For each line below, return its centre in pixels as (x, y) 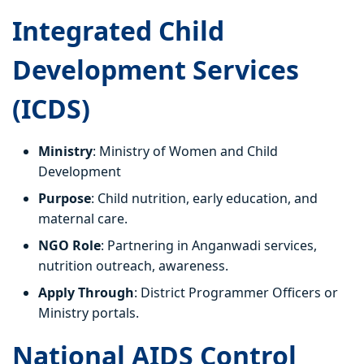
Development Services (156, 70)
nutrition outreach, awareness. (133, 266)
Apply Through (86, 293)
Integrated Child (118, 31)
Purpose (65, 199)
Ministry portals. (89, 313)
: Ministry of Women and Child (185, 152)
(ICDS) (51, 109)
